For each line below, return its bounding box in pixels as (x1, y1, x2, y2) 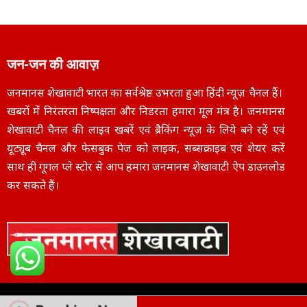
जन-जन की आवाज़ (7, 56, 102, 73)
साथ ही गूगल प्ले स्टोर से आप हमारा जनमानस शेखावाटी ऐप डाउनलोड (7, 160, 285, 175)
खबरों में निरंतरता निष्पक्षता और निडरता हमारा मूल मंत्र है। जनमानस (7, 105, 285, 120)
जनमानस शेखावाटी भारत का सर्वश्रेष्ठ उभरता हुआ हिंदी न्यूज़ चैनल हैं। (7, 86, 285, 101)
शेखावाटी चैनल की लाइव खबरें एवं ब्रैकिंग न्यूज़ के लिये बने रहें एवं (7, 123, 285, 138)
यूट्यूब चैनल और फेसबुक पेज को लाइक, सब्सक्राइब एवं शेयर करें (7, 142, 285, 157)
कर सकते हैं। (7, 179, 59, 194)
